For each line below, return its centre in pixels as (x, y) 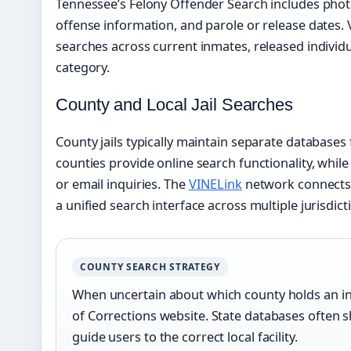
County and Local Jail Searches (174, 105)
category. (83, 68)
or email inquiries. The (122, 185)
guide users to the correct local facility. (185, 337)
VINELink (215, 185)
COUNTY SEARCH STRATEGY (150, 267)
